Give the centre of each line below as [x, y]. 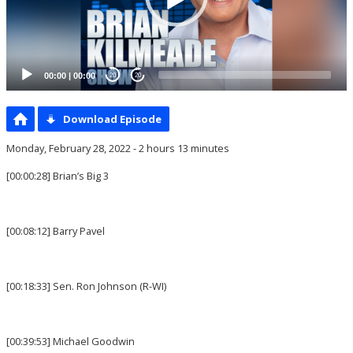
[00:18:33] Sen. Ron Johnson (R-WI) [86, 286]
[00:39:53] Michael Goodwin [71, 341]
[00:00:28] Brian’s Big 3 [58, 176]
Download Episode [112, 119]
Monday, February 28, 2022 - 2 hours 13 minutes [118, 148]
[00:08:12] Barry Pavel [56, 231]
